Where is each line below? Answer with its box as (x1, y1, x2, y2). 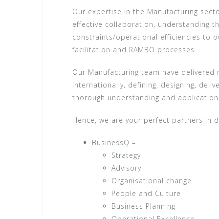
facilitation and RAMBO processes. (72, 44, 197, 54)
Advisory (111, 163, 141, 173)
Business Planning (111, 201, 175, 211)
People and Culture (111, 188, 181, 198)
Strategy (111, 150, 141, 160)
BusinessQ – (92, 137, 136, 147)
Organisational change (111, 175, 192, 185)
